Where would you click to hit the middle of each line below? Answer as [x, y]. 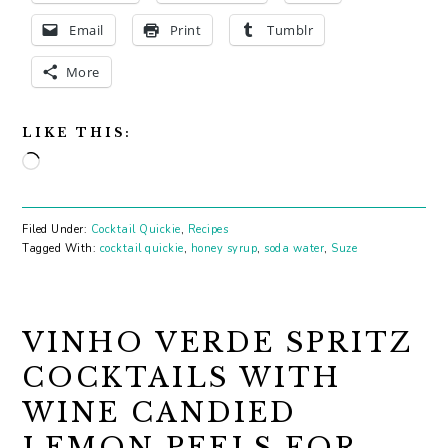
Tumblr [290, 29]
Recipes [208, 229]
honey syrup [224, 248]
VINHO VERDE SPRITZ [218, 342]
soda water [294, 248]
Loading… [74, 163]
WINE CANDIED [160, 412]
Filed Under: [56, 229]
